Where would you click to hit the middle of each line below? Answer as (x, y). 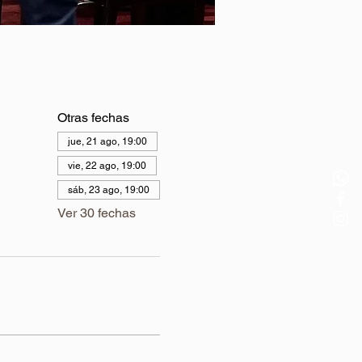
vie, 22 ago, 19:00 (107, 166)
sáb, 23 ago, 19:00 (108, 190)
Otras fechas (93, 118)
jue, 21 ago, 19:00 (107, 141)
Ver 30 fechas (96, 213)
